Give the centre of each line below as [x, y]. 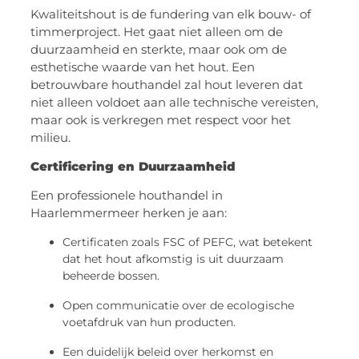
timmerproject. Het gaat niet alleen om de [157, 31]
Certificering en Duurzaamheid [133, 167]
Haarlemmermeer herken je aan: [129, 213]
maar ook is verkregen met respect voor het [161, 119]
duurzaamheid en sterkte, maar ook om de [159, 49]
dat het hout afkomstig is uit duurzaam [173, 258]
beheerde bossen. [111, 275]
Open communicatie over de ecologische [179, 305]
